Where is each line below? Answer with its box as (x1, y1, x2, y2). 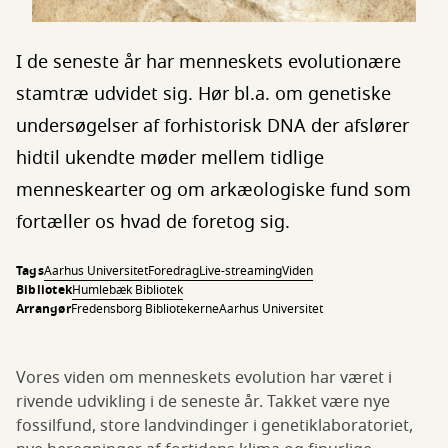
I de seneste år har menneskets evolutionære (16, 49, 401, 76)
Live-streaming (198, 262, 282, 281)
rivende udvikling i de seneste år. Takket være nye (16, 390, 390, 415)
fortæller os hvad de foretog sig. (16, 209, 290, 236)
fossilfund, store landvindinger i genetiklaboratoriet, (16, 414, 413, 439)
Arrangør (16, 300, 71, 319)
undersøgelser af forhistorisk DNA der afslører (16, 113, 409, 140)
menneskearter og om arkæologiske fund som (16, 177, 411, 204)
